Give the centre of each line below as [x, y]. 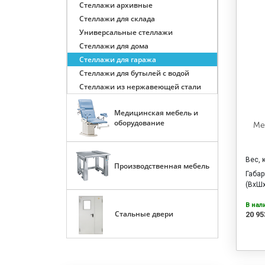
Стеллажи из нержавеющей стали [140, 87]
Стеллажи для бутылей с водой [134, 73]
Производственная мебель [161, 166]
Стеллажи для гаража [117, 59]
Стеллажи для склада [117, 19]
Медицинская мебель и [156, 113]
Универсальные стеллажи [126, 32]
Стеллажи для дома [114, 46]
